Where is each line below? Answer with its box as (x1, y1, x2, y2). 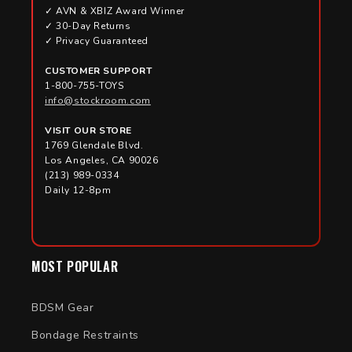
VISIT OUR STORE (45, 123, 132, 137)
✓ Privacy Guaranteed (45, 34, 148, 47)
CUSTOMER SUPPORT (45, 64, 152, 77)
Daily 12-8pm (45, 183, 112, 196)
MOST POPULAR (31, 256, 119, 276)
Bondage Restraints (31, 327, 139, 343)
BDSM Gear (31, 299, 94, 315)
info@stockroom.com (45, 93, 151, 107)
